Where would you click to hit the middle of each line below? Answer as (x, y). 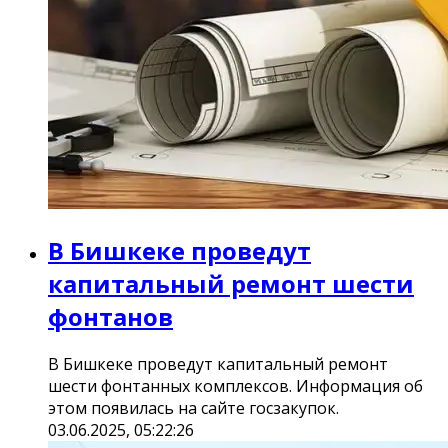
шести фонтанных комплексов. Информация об (235, 386)
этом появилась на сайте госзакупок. (193, 408)
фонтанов (110, 317)
